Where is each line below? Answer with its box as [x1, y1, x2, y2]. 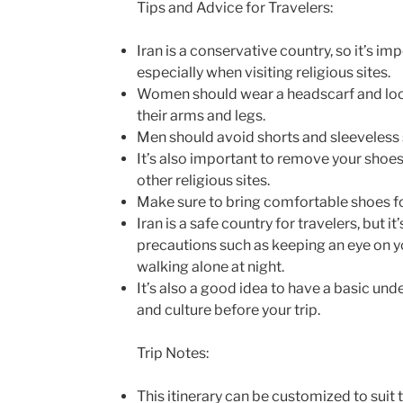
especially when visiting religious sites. [136, 63, 390, 81]
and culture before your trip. [136, 300, 320, 318]
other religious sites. [136, 171, 270, 189]
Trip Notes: [136, 344, 209, 362]
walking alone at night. [136, 257, 284, 275]
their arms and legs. [136, 106, 265, 124]
